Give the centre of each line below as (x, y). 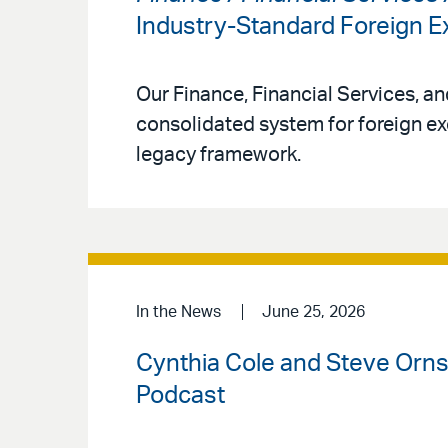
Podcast (180, 395)
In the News (178, 312)
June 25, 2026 (313, 312)
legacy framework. (218, 155)
